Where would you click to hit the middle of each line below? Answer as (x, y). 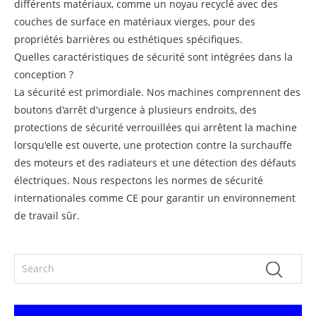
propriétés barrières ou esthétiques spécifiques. (128, 39)
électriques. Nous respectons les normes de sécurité (139, 180)
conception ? (44, 74)
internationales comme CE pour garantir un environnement (155, 197)
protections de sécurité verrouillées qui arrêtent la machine (156, 127)
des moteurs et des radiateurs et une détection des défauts (155, 162)
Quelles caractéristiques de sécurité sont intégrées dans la (153, 56)
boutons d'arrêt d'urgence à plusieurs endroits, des (135, 109)
